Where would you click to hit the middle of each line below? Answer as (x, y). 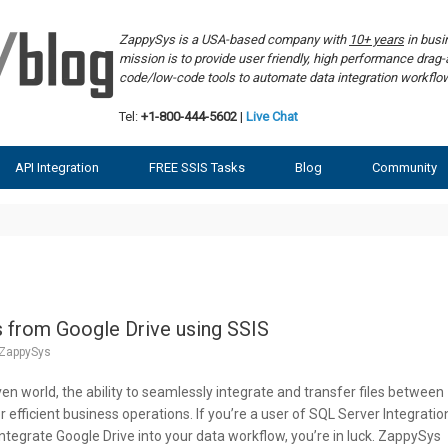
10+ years (376, 39)
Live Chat (272, 116)
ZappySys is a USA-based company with (234, 39)
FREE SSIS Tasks (197, 167)
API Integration (57, 167)
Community (404, 167)
